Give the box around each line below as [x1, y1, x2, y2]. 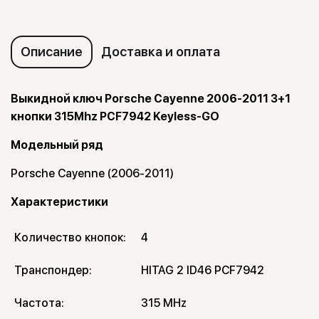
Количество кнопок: [14, 231, 126, 245]
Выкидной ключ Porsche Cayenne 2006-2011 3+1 [11, 92, 291, 106]
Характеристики [11, 195, 108, 209]
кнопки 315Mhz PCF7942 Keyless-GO [11, 110, 219, 124]
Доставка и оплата [101, 44, 220, 60]
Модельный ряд [11, 138, 103, 152]
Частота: [14, 296, 64, 310]
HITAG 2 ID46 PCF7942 [141, 263, 264, 278]
